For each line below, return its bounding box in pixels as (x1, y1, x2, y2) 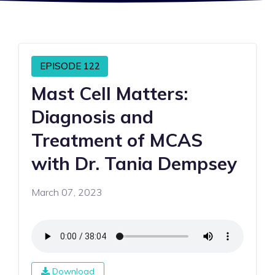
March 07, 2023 (31, 185, 103, 198)
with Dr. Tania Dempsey (31, 151, 237, 174)
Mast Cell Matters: (31, 81, 188, 104)
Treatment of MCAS (31, 128, 203, 151)
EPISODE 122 (39, 60, 100, 72)
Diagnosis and (31, 104, 153, 128)
